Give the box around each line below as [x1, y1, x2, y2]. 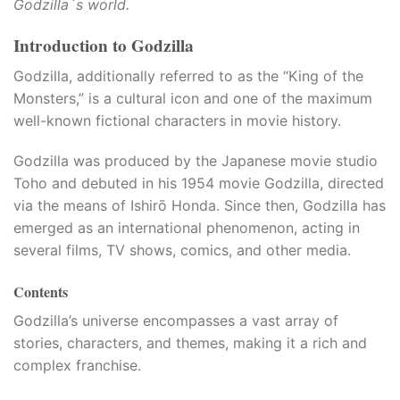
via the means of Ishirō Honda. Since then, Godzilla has [13, 196, 386, 215]
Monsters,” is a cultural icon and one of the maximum [13, 88, 372, 107]
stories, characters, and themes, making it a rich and [13, 334, 367, 353]
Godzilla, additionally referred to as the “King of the [13, 66, 363, 85]
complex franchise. [13, 356, 141, 375]
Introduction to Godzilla [13, 33, 194, 59]
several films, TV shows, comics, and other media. [13, 241, 351, 260]
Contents [13, 281, 68, 303]
